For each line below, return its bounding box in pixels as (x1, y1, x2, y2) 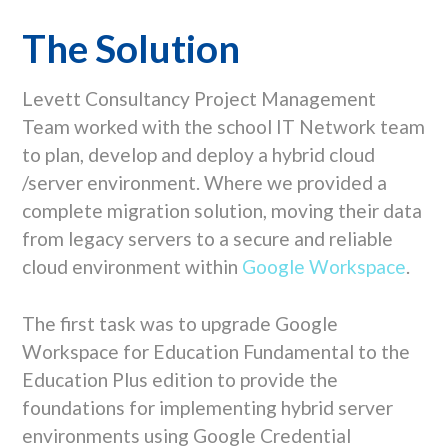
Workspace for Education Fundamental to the (21, 339, 410, 363)
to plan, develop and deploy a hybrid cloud (21, 142, 375, 166)
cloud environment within (21, 254, 242, 278)
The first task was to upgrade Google (21, 311, 338, 335)
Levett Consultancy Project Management (21, 86, 376, 110)
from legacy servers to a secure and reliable (21, 226, 393, 250)
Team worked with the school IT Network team (21, 114, 425, 138)
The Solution (21, 24, 240, 71)
